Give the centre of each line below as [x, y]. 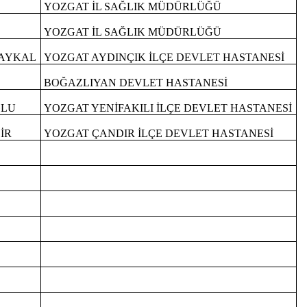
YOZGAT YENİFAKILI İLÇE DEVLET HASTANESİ [168, 108]
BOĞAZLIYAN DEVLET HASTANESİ [136, 83]
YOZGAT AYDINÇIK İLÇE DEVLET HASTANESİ [164, 58]
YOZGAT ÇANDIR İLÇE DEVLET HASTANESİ [159, 134]
